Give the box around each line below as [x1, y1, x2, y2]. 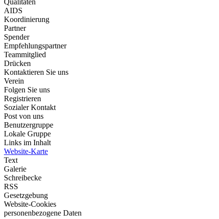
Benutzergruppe [4, 121, 53, 129]
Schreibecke [4, 174, 42, 182]
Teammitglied [4, 50, 46, 59]
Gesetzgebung [4, 191, 48, 199]
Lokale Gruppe [4, 130, 51, 138]
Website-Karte [4, 147, 48, 155]
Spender [4, 33, 29, 41]
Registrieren [4, 94, 41, 103]
